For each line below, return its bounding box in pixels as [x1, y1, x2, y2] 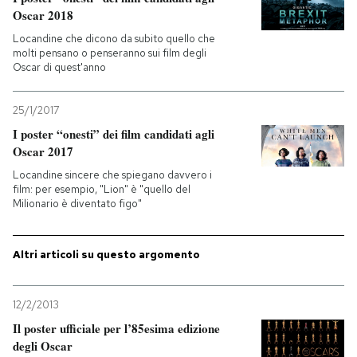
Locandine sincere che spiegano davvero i [13, 168, 212, 182]
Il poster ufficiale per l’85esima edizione [13, 320, 220, 337]
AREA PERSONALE [33, 286, 139, 300]
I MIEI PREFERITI [33, 130, 125, 144]
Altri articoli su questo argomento [13, 248, 200, 261]
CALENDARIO [33, 234, 108, 249]
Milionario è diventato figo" [13, 197, 142, 210]
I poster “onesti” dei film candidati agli [13, 125, 214, 143]
